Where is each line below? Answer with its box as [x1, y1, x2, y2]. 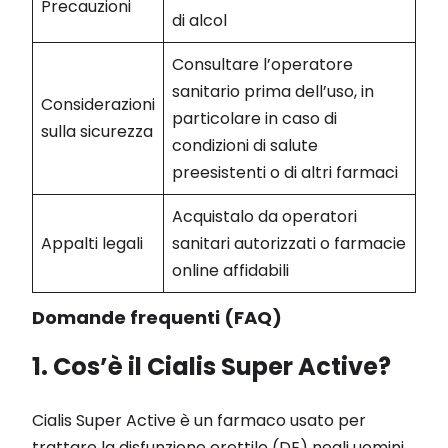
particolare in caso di [172, 106, 337, 130]
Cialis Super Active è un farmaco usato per [32, 408, 366, 432]
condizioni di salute [172, 133, 318, 157]
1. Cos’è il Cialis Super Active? [32, 349, 391, 383]
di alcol [172, 8, 227, 32]
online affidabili [172, 258, 289, 282]
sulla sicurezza [41, 119, 153, 143]
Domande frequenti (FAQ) [32, 304, 282, 330]
